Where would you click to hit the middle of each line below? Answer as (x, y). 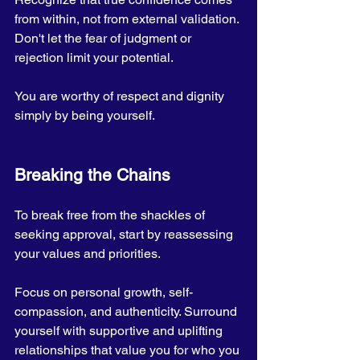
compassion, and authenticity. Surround (127, 311)
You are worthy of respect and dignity (121, 96)
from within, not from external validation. (128, 19)
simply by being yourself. (85, 115)
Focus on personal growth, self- (104, 292)
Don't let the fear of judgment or (104, 38)
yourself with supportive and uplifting (120, 331)
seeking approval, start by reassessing (125, 234)
